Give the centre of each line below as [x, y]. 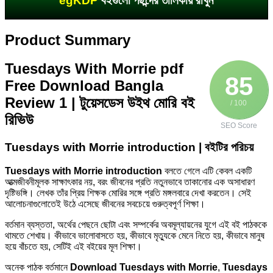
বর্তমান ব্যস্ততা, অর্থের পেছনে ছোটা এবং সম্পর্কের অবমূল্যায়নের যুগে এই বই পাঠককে [136, 225]
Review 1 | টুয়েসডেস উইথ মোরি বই [100, 103]
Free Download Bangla [84, 86]
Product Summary [68, 40]
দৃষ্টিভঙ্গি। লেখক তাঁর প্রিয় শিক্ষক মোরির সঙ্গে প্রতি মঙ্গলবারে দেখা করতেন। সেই [128, 193]
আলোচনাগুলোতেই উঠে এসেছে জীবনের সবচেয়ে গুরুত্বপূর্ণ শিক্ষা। [105, 204]
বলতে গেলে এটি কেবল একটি [207, 171]
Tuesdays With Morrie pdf [94, 69]
